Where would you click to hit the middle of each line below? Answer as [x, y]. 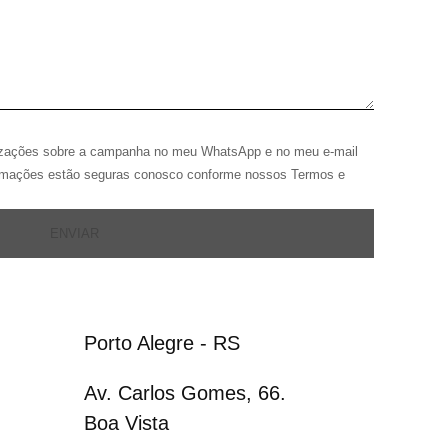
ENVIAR [74, 234]
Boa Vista [126, 423]
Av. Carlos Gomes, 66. [185, 393]
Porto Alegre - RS [162, 343]
